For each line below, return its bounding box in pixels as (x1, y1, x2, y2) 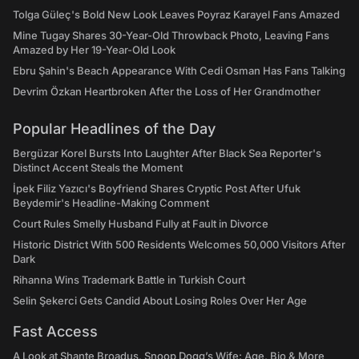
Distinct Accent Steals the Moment (13, 161, 183, 174)
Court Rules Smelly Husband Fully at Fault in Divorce (13, 217, 268, 230)
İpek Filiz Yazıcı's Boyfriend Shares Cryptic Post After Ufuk (13, 182, 301, 195)
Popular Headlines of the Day (13, 120, 216, 137)
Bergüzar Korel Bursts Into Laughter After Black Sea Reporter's (13, 147, 321, 159)
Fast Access (13, 323, 98, 340)
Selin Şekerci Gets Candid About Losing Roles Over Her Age (13, 294, 307, 307)
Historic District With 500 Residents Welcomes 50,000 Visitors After (13, 238, 345, 251)
